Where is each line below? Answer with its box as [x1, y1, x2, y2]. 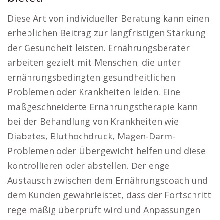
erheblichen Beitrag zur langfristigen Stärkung [7, 27, 206, 39]
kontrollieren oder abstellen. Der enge [7, 160, 169, 171]
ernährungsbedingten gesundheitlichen [7, 71, 175, 83]
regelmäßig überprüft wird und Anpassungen [7, 204, 200, 216]
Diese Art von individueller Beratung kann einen [7, 12, 209, 24]
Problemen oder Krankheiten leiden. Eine [7, 86, 180, 98]
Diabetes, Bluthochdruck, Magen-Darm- [7, 130, 175, 142]
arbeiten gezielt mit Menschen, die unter [7, 56, 181, 68]
